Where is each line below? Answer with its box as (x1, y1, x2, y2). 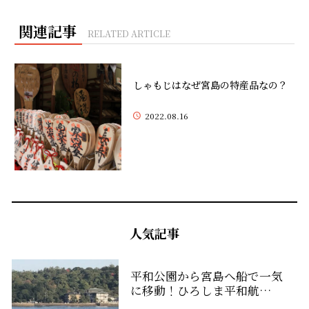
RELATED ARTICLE (88, 26, 171, 40)
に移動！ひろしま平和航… (130, 282, 271, 299)
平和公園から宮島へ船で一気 (130, 268, 283, 285)
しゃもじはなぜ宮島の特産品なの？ (133, 78, 288, 92)
